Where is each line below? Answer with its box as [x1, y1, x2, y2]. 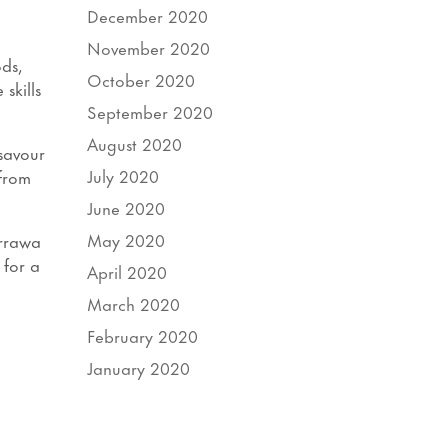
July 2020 [87, 161, 160, 188]
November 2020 [87, 33, 211, 60]
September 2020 [87, 97, 214, 124]
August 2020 [87, 129, 183, 156]
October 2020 [87, 65, 196, 92]
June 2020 [87, 193, 166, 220]
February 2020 [87, 321, 199, 348]
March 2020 [87, 289, 181, 316]
